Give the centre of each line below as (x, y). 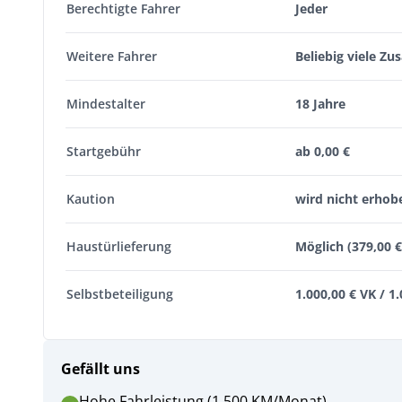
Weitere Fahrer (112, 56)
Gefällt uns (100, 369)
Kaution (91, 199)
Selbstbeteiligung (120, 294)
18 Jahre (321, 104)
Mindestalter (106, 104)
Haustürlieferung (119, 246)
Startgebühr (104, 151)
